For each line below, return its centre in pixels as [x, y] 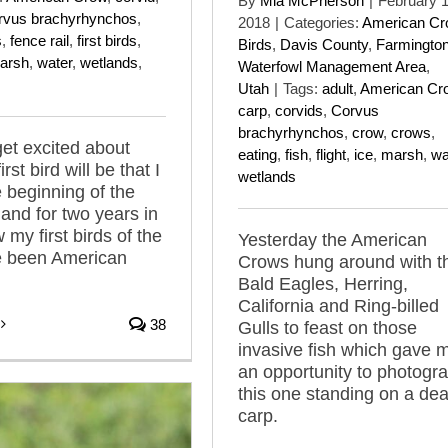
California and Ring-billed [338, 305]
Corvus [355, 110]
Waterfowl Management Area [332, 66]
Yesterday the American [332, 239]
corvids [299, 110]
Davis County [324, 44]
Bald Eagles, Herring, [323, 283]
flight [331, 154]
